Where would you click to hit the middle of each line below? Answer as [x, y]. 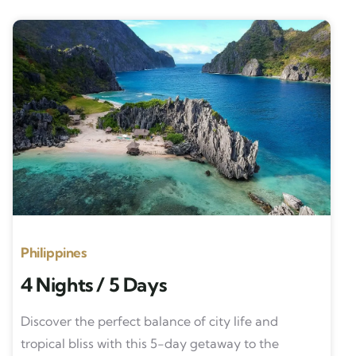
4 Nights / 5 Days [93, 284]
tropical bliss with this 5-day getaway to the [149, 343]
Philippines [53, 252]
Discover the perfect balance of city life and [149, 321]
